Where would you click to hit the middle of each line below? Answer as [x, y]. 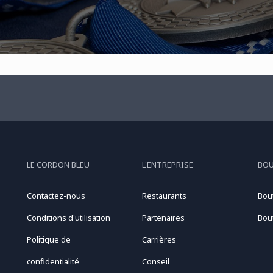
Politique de [48, 239]
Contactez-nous [56, 196]
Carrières [159, 239]
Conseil [156, 261]
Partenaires [164, 218]
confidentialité [53, 261]
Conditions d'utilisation [68, 218]
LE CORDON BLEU [58, 165]
